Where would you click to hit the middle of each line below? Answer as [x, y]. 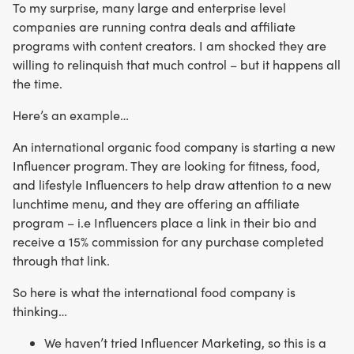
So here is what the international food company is [154, 292]
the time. [38, 83]
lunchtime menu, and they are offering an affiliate [156, 203]
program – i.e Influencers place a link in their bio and [165, 222]
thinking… [40, 311]
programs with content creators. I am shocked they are [169, 45]
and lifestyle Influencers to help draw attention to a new [172, 184]
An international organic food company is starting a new [174, 146]
